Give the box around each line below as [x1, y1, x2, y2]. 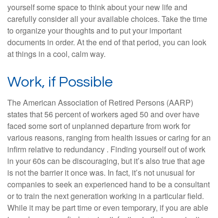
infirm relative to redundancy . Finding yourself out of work [7, 144, 205, 155]
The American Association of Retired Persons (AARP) [7, 97, 193, 108]
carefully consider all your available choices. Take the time [7, 13, 207, 24]
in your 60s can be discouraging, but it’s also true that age [7, 155, 205, 166]
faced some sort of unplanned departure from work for [7, 120, 190, 131]
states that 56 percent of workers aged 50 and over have [7, 109, 200, 120]
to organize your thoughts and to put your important [7, 25, 182, 36]
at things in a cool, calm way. [7, 48, 106, 59]
